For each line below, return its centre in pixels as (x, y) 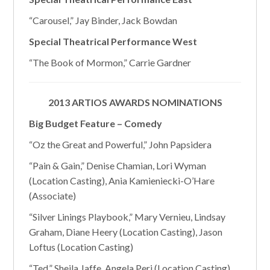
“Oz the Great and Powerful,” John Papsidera (121, 144)
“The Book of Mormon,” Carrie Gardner (110, 62)
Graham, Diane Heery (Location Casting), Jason (126, 232)
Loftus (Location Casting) (81, 247)
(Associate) (53, 196)
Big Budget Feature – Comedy (96, 123)
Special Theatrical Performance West (113, 41)
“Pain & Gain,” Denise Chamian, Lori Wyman (118, 165)
